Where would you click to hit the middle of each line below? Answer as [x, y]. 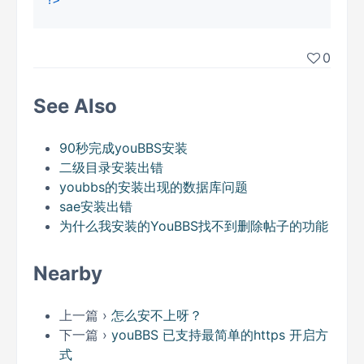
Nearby [68, 273]
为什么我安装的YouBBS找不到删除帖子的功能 [194, 226]
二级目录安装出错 [111, 167]
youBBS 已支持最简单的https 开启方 [220, 335]
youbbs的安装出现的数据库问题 [154, 187]
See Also [75, 106]
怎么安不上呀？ [157, 315]
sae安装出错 [96, 206]
